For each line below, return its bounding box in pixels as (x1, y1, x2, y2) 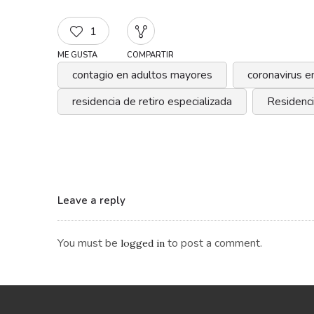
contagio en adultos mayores (72, 67, 212, 83)
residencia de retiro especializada (72, 94, 232, 110)
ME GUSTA (57, 50, 97, 61)
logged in (121, 237, 165, 250)
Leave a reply (57, 193, 125, 208)
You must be (57, 235, 121, 252)
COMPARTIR (127, 50, 174, 61)
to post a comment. (165, 235, 262, 252)
